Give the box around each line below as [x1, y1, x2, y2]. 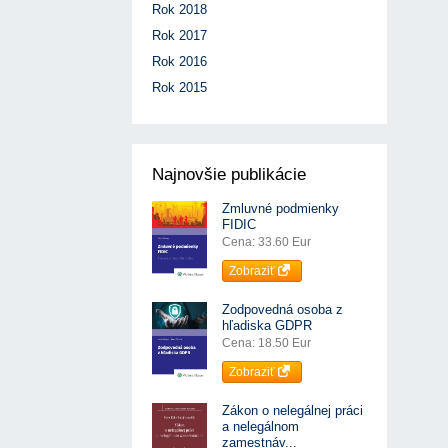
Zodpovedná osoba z [222, 302, 343, 318]
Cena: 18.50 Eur [222, 336, 311, 351]
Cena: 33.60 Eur [222, 235, 311, 250]
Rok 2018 [152, 2, 207, 18]
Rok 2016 [152, 54, 207, 70]
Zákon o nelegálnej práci [222, 403, 363, 419]
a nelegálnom [222, 419, 299, 435]
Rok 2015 [152, 80, 207, 96]
